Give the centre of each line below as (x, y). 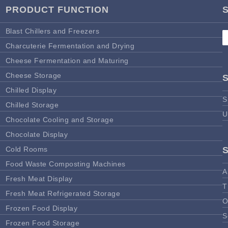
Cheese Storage (33, 75)
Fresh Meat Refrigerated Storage (63, 193)
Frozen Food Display (41, 208)
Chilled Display (31, 90)
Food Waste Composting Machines (65, 164)
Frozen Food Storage (42, 223)
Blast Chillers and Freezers (52, 31)
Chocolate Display (37, 134)
